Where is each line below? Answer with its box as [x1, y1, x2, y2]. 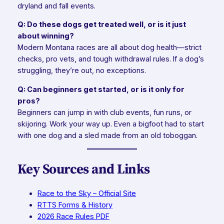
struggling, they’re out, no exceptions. [17, 66, 146, 75]
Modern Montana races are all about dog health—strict [17, 43, 201, 52]
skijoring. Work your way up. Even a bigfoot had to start [17, 119, 204, 128]
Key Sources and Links [17, 159, 150, 178]
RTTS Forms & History [37, 200, 112, 209]
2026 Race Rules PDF [37, 211, 109, 221]
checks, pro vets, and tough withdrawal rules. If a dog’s [17, 54, 204, 64]
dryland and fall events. [17, 1, 95, 10]
